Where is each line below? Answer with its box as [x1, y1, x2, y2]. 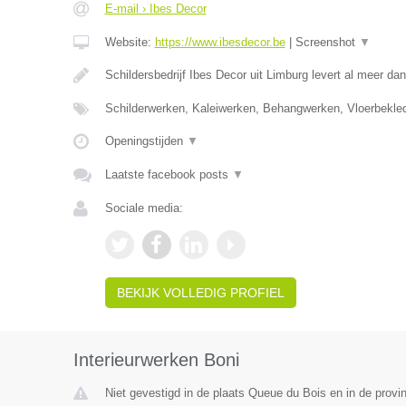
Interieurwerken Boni [72, 350, 239, 370]
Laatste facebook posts [104, 168, 232, 181]
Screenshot [295, 35, 359, 49]
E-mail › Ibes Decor [104, 2, 207, 15]
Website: [104, 35, 155, 49]
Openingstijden [104, 134, 187, 148]
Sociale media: [104, 201, 183, 215]
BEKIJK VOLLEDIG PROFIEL [116, 285, 285, 300]
